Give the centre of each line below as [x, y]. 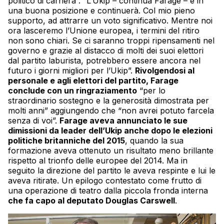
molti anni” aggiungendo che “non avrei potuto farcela [111, 110]
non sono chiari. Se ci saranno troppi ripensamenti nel [111, 40]
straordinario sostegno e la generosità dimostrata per [108, 100]
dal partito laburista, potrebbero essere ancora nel [104, 60]
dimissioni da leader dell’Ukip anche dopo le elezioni [110, 130]
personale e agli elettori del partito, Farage [93, 80]
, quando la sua [154, 140]
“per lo [151, 90]
